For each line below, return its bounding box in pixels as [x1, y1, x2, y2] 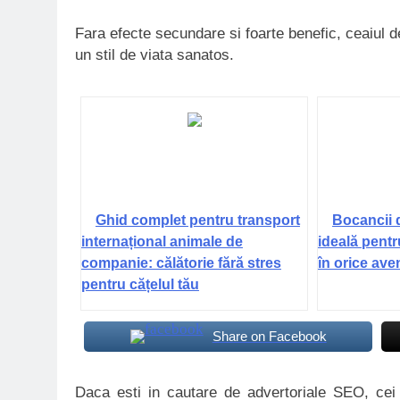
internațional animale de [80, 233, 243, 249]
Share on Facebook [212, 328, 327, 344]
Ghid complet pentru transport [95, 212, 300, 228]
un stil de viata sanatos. [75, 46, 234, 63]
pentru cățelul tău [80, 276, 199, 292]
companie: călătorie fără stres [80, 254, 281, 271]
